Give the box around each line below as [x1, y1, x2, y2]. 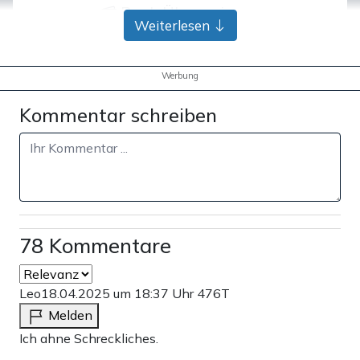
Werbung [162, 70, 198, 82]
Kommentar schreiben [19, 103, 217, 128]
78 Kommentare [19, 233, 171, 259]
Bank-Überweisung [117, 3, 259, 23]
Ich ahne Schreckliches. [19, 330, 158, 347]
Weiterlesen [133, 17, 213, 35]
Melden [48, 307, 92, 324]
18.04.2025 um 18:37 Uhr [41, 285, 197, 302]
